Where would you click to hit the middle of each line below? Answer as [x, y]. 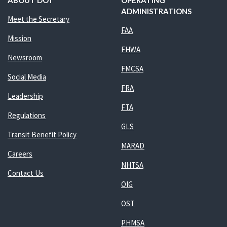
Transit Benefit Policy [42, 135]
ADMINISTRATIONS [156, 11]
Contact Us [25, 173]
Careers [20, 154]
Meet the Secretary [38, 19]
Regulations [26, 115]
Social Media [27, 77]
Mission [19, 38]
